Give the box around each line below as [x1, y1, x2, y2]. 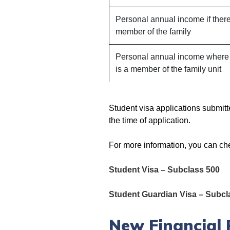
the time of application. [109, 116, 190, 125]
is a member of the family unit [116, 64, 221, 73]
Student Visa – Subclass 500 [109, 165, 220, 174]
